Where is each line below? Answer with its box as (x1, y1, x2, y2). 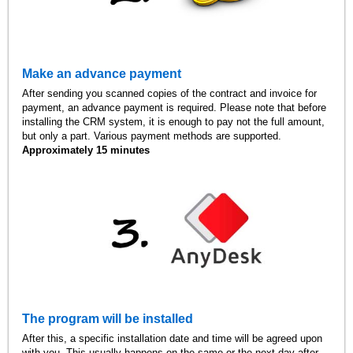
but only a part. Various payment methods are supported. (22, 129, 282, 142)
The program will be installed (22, 311, 194, 325)
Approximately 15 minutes (22, 143, 150, 156)
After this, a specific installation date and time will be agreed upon (22, 332, 323, 344)
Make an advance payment (22, 66, 182, 80)
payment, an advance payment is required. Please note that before (22, 101, 327, 113)
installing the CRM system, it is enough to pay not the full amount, (22, 115, 325, 128)
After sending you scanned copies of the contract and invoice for (22, 87, 318, 99)
